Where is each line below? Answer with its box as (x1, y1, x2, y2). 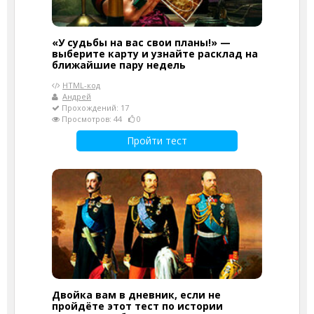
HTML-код (62, 80, 100, 90)
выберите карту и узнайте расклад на (52, 47, 258, 60)
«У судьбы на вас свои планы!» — (52, 36, 231, 49)
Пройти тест (127, 134, 187, 147)
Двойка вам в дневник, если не (52, 288, 221, 301)
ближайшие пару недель (52, 58, 186, 71)
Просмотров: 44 (60, 114, 128, 124)
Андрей (62, 91, 91, 102)
